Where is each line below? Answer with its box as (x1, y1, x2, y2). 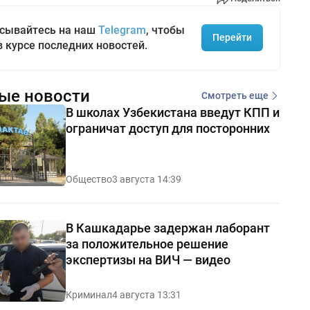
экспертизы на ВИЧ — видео (65, 252, 230, 267)
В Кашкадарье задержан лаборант (65, 220, 270, 235)
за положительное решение (65, 236, 228, 251)
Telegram (98, 23, 146, 37)
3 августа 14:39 (111, 173, 181, 185)
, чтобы (145, 23, 185, 37)
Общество (65, 173, 112, 185)
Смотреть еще (201, 90, 268, 102)
